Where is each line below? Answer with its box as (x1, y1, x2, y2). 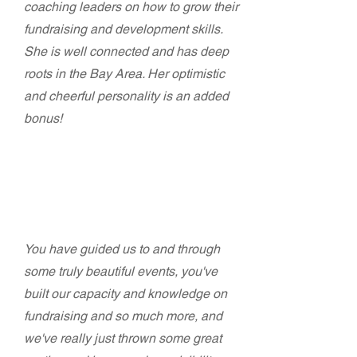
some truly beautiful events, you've (24, 264, 218, 279)
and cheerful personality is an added (24, 88, 229, 104)
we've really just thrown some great (24, 331, 222, 346)
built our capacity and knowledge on (24, 286, 227, 301)
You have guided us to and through (24, 241, 220, 257)
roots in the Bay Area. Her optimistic (24, 66, 225, 81)
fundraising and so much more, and (24, 308, 222, 324)
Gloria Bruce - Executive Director (24, 182, 227, 196)
